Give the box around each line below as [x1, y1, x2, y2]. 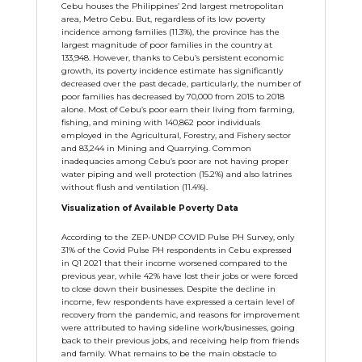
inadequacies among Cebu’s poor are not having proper [61, 156, 288, 166]
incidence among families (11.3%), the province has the [61, 27, 280, 37]
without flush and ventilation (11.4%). [61, 182, 208, 192]
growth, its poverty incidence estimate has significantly [61, 65, 283, 76]
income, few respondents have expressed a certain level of [61, 297, 294, 307]
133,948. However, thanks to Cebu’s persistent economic [61, 53, 284, 63]
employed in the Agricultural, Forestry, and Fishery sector [61, 130, 291, 141]
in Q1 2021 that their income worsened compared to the [61, 258, 288, 268]
